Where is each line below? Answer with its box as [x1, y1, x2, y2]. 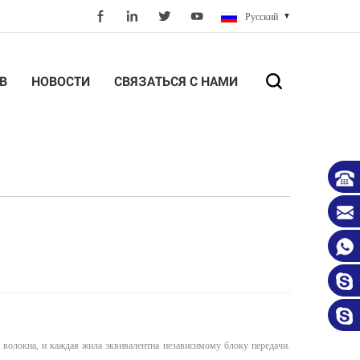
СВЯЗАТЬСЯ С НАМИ [114, 72, 238, 89]
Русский [245, 10, 278, 25]
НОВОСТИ [31, 72, 90, 89]
